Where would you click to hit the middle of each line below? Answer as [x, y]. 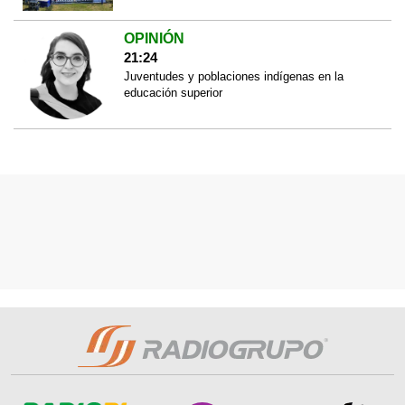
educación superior [173, 92]
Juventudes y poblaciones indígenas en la [233, 76]
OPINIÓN [154, 38]
